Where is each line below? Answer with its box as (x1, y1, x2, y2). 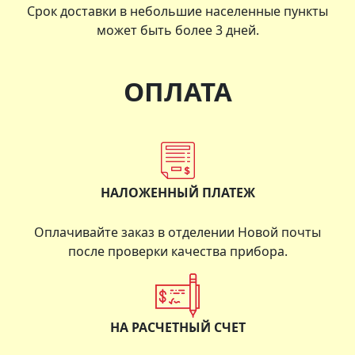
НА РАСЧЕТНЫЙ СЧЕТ (109, 318, 246, 336)
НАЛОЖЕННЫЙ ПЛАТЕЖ (100, 183, 255, 201)
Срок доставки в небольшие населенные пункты (27, 2, 328, 20)
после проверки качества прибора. (67, 242, 288, 260)
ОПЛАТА (123, 73, 232, 109)
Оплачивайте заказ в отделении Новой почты (34, 223, 321, 241)
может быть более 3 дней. (96, 21, 259, 39)
